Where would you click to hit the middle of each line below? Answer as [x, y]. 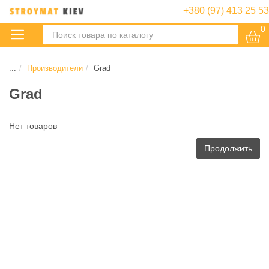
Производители [55, 68]
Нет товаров [33, 126]
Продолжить [228, 148]
